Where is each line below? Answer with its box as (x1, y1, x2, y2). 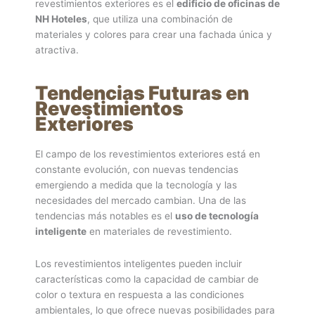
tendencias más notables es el (35, 210, 175, 221)
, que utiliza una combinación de (87, 13, 233, 25)
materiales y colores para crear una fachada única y (35, 28, 272, 40)
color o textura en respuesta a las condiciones (35, 288, 244, 300)
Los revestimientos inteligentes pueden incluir (35, 257, 242, 269)
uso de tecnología (175, 210, 259, 221)
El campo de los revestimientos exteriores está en (35, 148, 260, 160)
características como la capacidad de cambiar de (35, 273, 259, 285)
